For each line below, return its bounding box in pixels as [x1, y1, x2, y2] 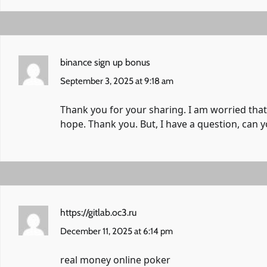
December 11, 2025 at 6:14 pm [60, 226, 173, 237]
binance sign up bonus [60, 57, 150, 69]
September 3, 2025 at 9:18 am [60, 76, 173, 87]
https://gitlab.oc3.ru [60, 207, 136, 219]
